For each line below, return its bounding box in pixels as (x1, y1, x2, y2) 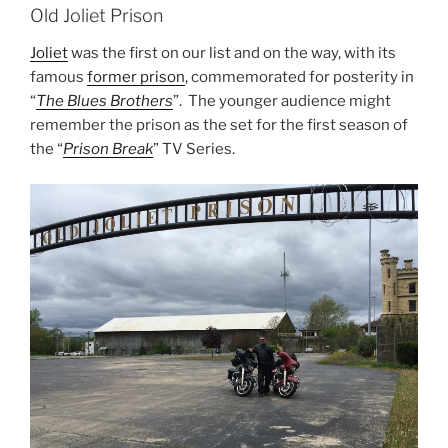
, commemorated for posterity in (185, 68, 414, 87)
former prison (87, 68, 185, 87)
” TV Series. (153, 140, 235, 159)
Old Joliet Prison (30, 4, 163, 26)
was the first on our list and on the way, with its (68, 44, 396, 63)
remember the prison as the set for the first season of (30, 116, 408, 135)
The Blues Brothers (36, 92, 173, 111)
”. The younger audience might (173, 92, 391, 111)
